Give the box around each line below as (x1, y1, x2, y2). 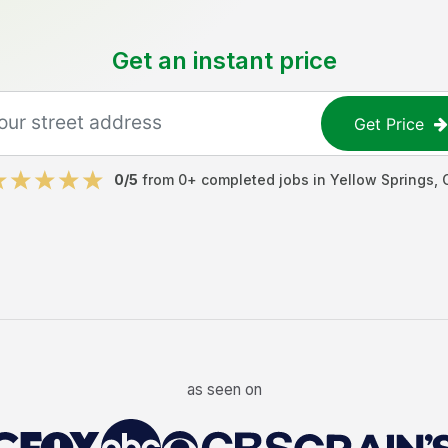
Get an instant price (111, 46, 337, 75)
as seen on (186, 379, 262, 399)
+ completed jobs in (186, 171, 330, 188)
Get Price (354, 113, 425, 134)
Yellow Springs (329, 171, 434, 188)
